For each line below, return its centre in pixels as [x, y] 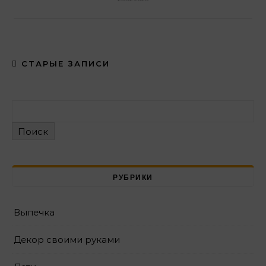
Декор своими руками [67, 240]
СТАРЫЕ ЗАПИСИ [64, 64]
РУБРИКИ [133, 178]
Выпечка [34, 213]
